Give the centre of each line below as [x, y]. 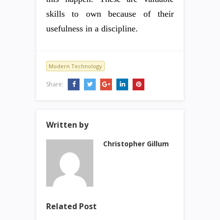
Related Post [71, 206]
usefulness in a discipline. [92, 29]
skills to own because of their [110, 14]
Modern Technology [75, 66]
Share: [55, 84]
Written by [67, 125]
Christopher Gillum [136, 144]
